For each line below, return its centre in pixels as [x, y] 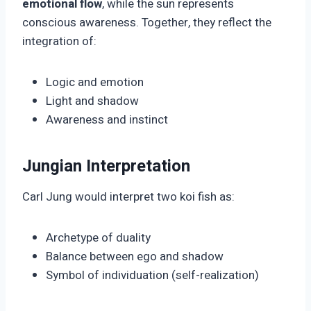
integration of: [59, 42]
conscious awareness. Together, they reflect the [147, 23]
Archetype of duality [98, 238]
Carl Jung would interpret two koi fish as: [128, 197]
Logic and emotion [95, 83]
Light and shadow [92, 101]
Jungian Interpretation [106, 167]
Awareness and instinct [107, 120]
